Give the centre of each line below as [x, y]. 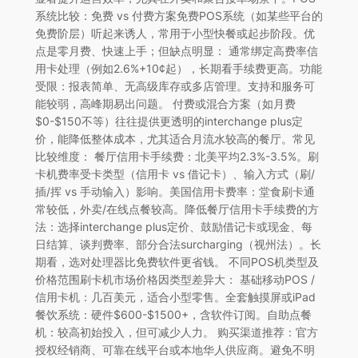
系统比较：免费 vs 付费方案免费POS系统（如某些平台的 [179, 15]
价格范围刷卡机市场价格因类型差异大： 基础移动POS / [175, 279]
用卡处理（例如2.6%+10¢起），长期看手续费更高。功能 [178, 68]
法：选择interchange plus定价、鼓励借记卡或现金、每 [173, 226]
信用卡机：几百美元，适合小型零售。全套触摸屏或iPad [175, 296]
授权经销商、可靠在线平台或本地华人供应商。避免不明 [175, 349]
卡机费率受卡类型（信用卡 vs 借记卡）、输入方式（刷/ [175, 173]
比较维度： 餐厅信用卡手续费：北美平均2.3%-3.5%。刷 [177, 156]
